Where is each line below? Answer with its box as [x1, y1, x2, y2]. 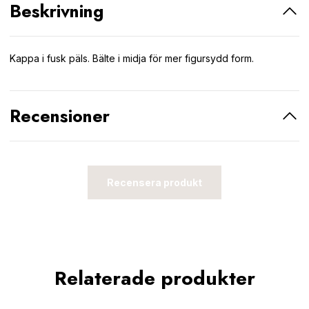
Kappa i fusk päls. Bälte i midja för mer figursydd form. [10, 52, 254, 64]
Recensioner [10, 103, 110, 128]
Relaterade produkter [54, 264, 255, 292]
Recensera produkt [107, 177, 202, 188]
